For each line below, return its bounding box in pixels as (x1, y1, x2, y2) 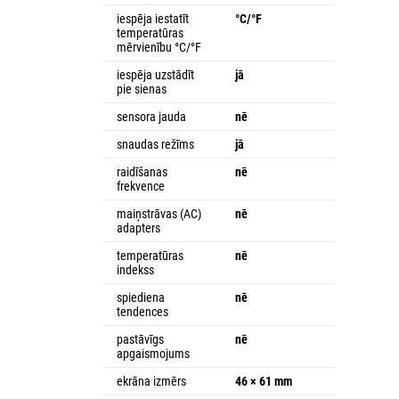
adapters (117, 220, 160, 235)
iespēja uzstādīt (117, 67, 194, 82)
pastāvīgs (117, 331, 164, 346)
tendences (117, 304, 168, 319)
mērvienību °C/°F (117, 39, 201, 54)
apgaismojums (117, 346, 190, 361)
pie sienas (117, 81, 167, 96)
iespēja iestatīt (117, 11, 189, 26)
